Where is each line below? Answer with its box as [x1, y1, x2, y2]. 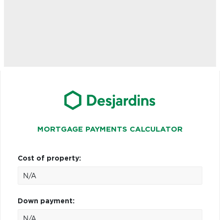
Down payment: [18, 197, 75, 205]
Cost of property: [18, 155, 81, 162]
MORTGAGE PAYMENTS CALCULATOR [37, 125, 183, 133]
